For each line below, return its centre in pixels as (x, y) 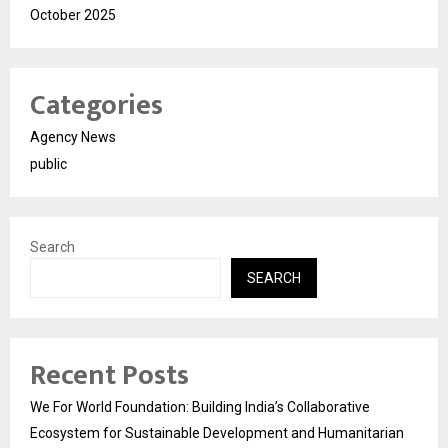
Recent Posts (109, 375)
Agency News (73, 136)
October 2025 (73, 14)
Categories (96, 105)
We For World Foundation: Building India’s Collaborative (200, 406)
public (48, 163)
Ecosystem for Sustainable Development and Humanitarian (217, 432)
